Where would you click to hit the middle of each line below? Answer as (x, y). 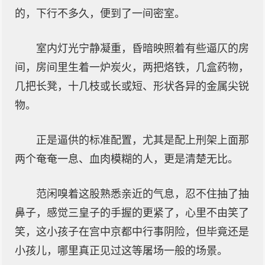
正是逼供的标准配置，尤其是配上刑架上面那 (143, 140)
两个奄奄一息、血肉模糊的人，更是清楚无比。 (127, 159)
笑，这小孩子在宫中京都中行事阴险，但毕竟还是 (132, 232)
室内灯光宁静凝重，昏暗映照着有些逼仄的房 (143, 49)
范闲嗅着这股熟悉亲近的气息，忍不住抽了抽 (143, 194)
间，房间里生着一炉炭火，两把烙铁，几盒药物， (132, 67)
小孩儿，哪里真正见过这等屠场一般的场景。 (121, 251)
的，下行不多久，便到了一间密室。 (100, 14)
